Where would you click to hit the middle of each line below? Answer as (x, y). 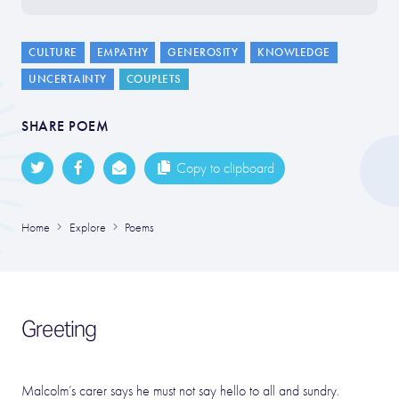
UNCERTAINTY (68, 79)
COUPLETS (154, 79)
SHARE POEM (65, 126)
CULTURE (53, 53)
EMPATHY (122, 53)
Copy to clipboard (225, 168)
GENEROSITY (203, 53)
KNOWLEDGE (294, 53)
